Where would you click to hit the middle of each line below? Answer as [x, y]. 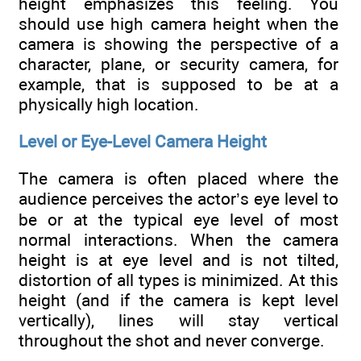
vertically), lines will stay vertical [178, 321]
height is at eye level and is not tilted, [178, 260]
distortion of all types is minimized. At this [178, 280]
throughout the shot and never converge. [172, 341]
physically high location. [109, 104]
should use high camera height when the [178, 23]
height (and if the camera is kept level [178, 301]
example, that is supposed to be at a [178, 84]
